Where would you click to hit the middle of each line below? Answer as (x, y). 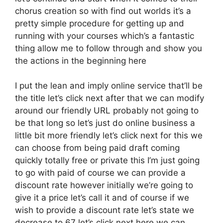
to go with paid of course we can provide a (100, 173)
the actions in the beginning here (81, 60)
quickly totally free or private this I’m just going (107, 160)
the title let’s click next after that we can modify (110, 98)
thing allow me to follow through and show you (109, 48)
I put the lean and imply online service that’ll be (109, 86)
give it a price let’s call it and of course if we (102, 198)
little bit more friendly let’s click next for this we (109, 135)
